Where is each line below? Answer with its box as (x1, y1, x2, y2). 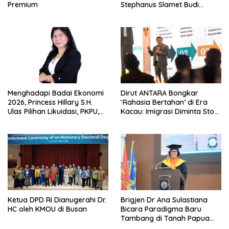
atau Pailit (8, 116, 41, 126)
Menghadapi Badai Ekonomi (8, 88, 104, 98)
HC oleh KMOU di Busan (8, 204, 87, 214)
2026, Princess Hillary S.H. (8, 98, 93, 107)
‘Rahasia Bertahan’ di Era (121, 98, 208, 107)
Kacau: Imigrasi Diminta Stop (121, 107, 219, 117)
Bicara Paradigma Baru (121, 204, 201, 214)
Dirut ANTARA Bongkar (121, 88, 198, 98)
